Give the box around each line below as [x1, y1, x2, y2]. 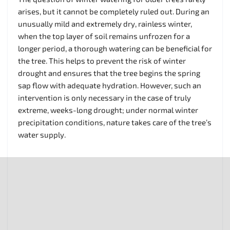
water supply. [18, 129, 66, 139]
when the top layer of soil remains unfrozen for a [18, 31, 190, 41]
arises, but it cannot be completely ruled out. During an [18, 6, 209, 16]
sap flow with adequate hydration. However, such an [18, 80, 201, 90]
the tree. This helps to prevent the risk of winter [18, 55, 186, 65]
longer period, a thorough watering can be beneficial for [18, 43, 212, 53]
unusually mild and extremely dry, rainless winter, [18, 18, 192, 28]
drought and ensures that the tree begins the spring [18, 68, 200, 78]
